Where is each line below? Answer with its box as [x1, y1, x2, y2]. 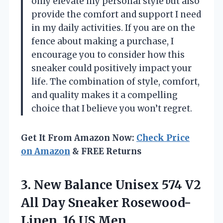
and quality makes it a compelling [31, 90, 178, 101]
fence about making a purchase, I [31, 36, 174, 47]
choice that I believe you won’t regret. [31, 103, 192, 114]
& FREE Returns [70, 146, 141, 157]
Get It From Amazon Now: [21, 132, 136, 143]
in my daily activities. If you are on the [31, 22, 195, 33]
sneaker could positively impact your [31, 63, 192, 74]
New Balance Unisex [34, 177, 159, 193]
